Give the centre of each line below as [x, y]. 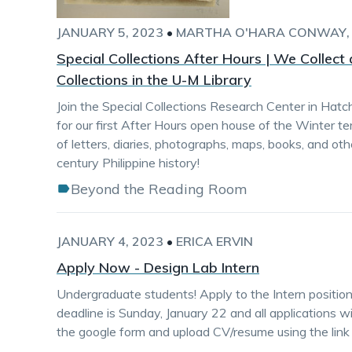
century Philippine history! [128, 163]
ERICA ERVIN [214, 241]
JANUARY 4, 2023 [110, 241]
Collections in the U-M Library [154, 80]
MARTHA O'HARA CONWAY [261, 32]
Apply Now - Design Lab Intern [158, 268]
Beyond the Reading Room [159, 189]
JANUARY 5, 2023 [110, 32]
